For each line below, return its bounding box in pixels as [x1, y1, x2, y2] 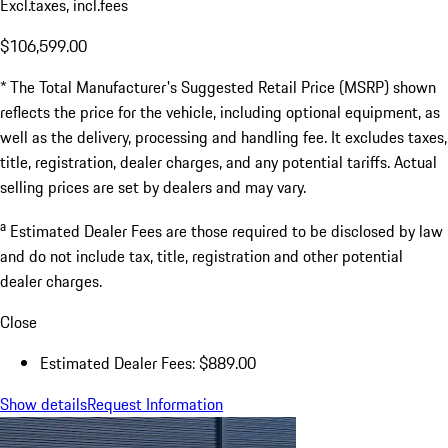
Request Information [87, 392, 223, 417]
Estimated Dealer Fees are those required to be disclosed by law [10, 219, 443, 244]
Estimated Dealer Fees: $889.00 [40, 351, 256, 376]
